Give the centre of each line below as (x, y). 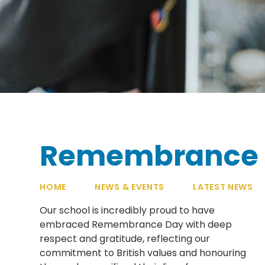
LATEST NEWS (223, 187)
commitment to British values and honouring (143, 253)
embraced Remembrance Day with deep (136, 224)
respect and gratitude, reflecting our (125, 238)
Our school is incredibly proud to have (127, 210)
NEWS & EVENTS (130, 187)
